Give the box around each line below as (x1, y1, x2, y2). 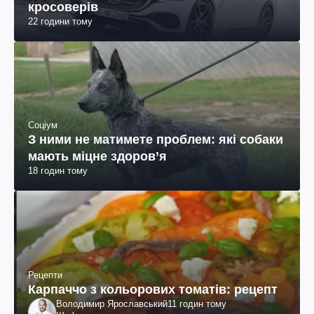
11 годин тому (168, 298, 226, 309)
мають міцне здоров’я (28, 149, 167, 163)
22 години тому (28, 15, 93, 27)
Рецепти (28, 269, 62, 280)
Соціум (28, 119, 57, 130)
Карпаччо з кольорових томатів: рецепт (28, 282, 278, 296)
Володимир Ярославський (56, 298, 168, 309)
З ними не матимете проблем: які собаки (28, 132, 283, 146)
